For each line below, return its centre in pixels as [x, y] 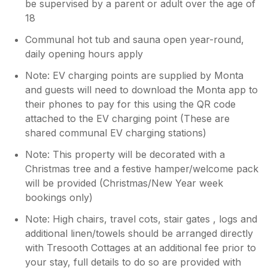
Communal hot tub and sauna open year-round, [135, 39]
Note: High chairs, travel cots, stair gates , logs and [141, 219]
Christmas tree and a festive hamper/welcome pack [142, 168]
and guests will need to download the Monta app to [142, 89]
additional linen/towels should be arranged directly [139, 233]
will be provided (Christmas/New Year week [124, 183]
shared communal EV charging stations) [116, 133]
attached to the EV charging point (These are [128, 118]
